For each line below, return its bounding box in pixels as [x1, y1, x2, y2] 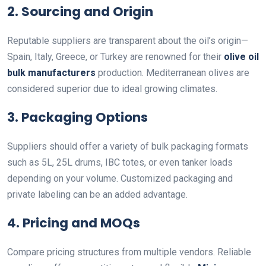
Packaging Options [21, 108, 148, 126]
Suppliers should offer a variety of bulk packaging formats [7, 141, 248, 152]
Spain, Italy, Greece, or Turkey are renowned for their [7, 51, 224, 62]
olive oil [224, 51, 259, 62]
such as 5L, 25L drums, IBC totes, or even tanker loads [7, 157, 233, 168]
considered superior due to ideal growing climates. [7, 83, 217, 94]
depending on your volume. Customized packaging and [7, 173, 233, 184]
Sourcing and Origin [21, 2, 153, 21]
